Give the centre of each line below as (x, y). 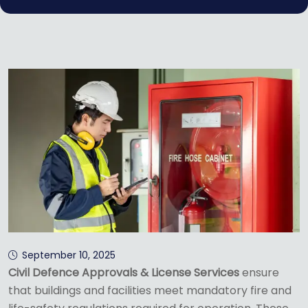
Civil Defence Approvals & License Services (124, 273)
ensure (259, 273)
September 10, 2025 (69, 255)
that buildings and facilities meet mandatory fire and (150, 291)
